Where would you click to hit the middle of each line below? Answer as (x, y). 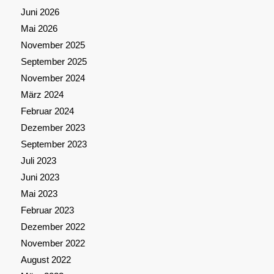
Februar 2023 (47, 210)
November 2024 (53, 78)
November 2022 (53, 243)
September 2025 (54, 62)
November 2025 (53, 45)
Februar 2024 (47, 111)
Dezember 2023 (53, 128)
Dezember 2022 (53, 227)
